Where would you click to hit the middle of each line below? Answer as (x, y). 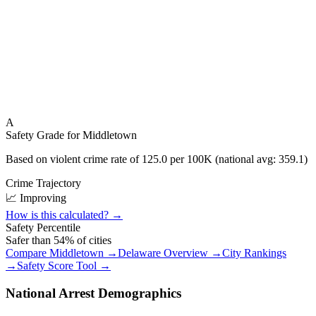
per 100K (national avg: (223, 159)
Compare (28, 253)
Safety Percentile (43, 227)
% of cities (88, 240)
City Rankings (254, 253)
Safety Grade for (44, 135)
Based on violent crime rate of (74, 159)
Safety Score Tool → (64, 266)
